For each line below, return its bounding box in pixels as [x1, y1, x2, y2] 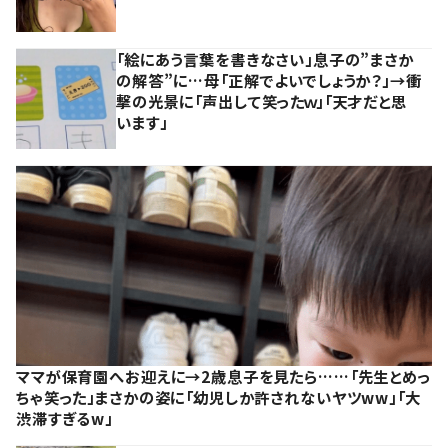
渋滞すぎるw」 [16, 406, 113, 429]
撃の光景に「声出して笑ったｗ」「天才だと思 [116, 89, 407, 112]
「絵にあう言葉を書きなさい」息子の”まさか [116, 47, 414, 70]
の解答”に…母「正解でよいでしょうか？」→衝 [116, 68, 422, 91]
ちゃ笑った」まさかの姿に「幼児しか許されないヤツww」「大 [16, 385, 421, 408]
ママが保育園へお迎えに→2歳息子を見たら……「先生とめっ [16, 364, 431, 387]
